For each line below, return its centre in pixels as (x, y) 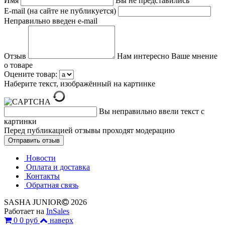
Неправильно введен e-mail (51, 21)
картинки (20, 122)
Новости (40, 158)
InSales (58, 211)
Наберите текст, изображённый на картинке (80, 84)
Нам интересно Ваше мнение (167, 56)
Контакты (42, 176)
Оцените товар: (31, 74)
